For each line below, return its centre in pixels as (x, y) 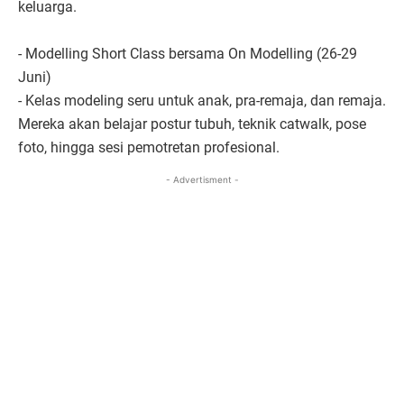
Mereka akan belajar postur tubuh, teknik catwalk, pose (192, 124)
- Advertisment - (202, 180)
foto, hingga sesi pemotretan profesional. (149, 147)
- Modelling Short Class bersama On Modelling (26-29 (188, 53)
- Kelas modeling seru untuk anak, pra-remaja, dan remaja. (202, 100)
